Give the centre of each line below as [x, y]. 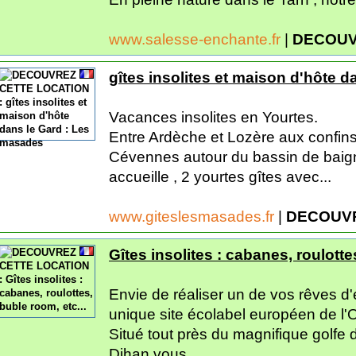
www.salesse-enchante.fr [197, 39]
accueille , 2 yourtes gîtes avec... [220, 176]
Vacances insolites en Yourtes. [213, 117]
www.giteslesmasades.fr [193, 216]
